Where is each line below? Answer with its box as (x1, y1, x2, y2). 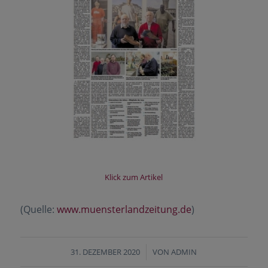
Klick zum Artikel (105, 172, 163, 183)
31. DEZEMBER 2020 (71, 246, 141, 258)
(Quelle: (20, 203, 57, 217)
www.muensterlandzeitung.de (56, 203, 191, 217)
